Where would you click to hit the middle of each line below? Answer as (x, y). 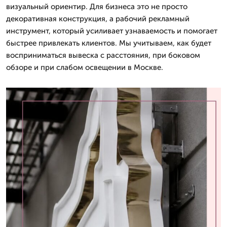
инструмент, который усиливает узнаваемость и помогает (112, 31)
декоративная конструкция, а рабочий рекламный (98, 19)
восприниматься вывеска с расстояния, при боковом (103, 55)
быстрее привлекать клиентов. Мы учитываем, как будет (109, 43)
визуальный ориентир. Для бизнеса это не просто (97, 7)
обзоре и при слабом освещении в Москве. (85, 67)
